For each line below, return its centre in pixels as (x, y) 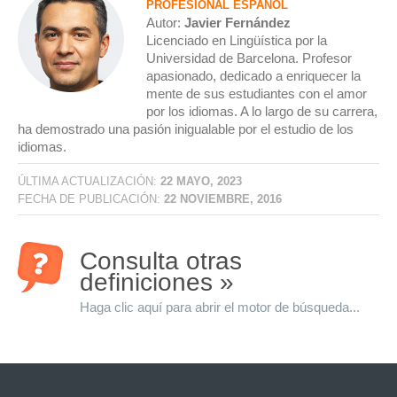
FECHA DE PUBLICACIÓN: (91, 198)
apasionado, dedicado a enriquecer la (253, 76)
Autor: (165, 23)
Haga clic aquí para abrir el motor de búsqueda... (220, 307)
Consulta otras (161, 261)
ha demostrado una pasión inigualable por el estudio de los (186, 129)
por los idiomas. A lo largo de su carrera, (262, 111)
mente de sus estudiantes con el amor (257, 93)
